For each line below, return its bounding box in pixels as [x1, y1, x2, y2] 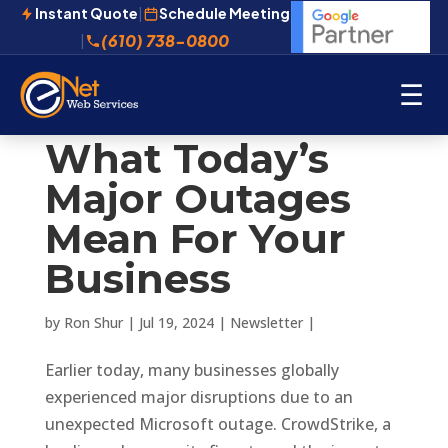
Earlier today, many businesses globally [44, 359, 339, 381]
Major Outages [44, 174, 351, 223]
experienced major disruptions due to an [44, 386, 353, 408]
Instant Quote [35, 4, 139, 22]
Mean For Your [44, 214, 346, 263]
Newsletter [229, 313, 303, 332]
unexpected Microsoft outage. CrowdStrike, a [44, 413, 391, 435]
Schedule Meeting [159, 4, 291, 22]
